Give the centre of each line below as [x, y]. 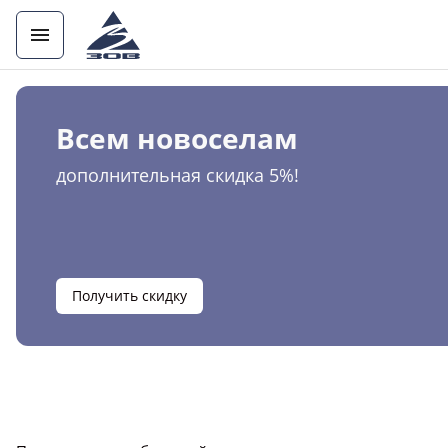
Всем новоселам [177, 138]
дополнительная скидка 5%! [177, 175]
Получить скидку [129, 295]
